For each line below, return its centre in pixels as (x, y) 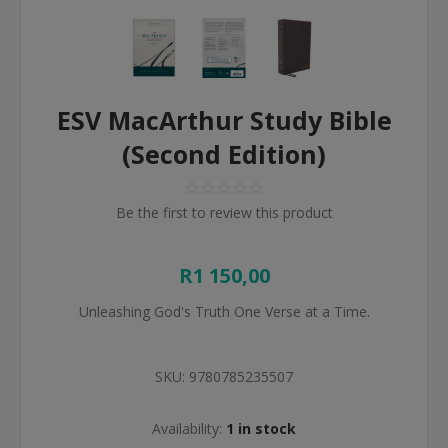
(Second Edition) (224, 154)
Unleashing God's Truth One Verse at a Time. (224, 312)
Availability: (187, 429)
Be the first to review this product (224, 213)
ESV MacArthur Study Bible (224, 120)
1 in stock (261, 429)
